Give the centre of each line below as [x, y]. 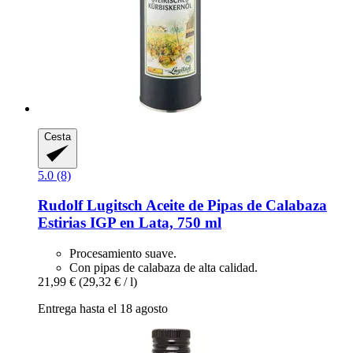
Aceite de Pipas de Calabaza [235, 206]
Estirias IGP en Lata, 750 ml [130, 223]
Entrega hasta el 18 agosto [103, 309]
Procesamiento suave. [123, 254]
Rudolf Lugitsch [90, 206]
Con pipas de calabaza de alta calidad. [163, 268]
